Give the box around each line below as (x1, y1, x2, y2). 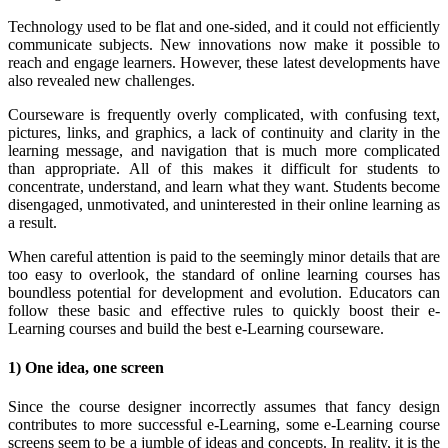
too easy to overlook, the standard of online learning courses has (8, 265, 440, 283)
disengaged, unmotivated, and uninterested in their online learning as (8, 195, 440, 213)
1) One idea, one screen (8, 358, 164, 376)
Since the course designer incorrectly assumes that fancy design (8, 398, 440, 416)
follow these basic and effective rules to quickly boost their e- (8, 301, 440, 319)
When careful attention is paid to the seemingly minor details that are (8, 247, 440, 265)
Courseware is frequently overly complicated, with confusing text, (8, 105, 440, 123)
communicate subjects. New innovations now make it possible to (8, 35, 440, 53)
